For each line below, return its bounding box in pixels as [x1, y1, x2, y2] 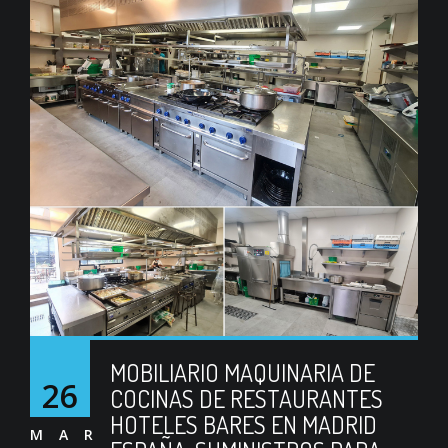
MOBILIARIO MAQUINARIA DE [110, 357, 375, 388]
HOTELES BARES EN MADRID [110, 409, 377, 440]
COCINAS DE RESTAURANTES [110, 383, 383, 414]
